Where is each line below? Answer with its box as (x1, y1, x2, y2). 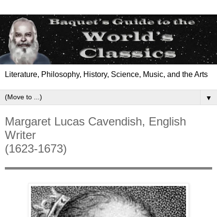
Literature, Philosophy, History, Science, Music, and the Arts (5, 70, 208, 79)
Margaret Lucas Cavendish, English (5, 115, 186, 128)
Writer (5, 128, 36, 142)
